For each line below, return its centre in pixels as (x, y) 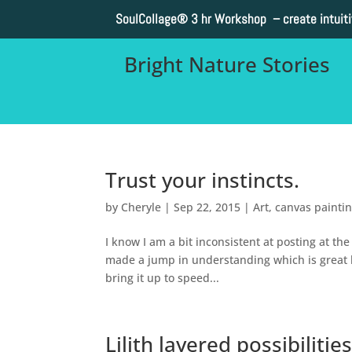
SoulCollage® (151, 19)
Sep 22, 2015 (207, 207)
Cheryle (141, 207)
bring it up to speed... (163, 277)
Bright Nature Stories (227, 65)
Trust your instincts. (203, 180)
